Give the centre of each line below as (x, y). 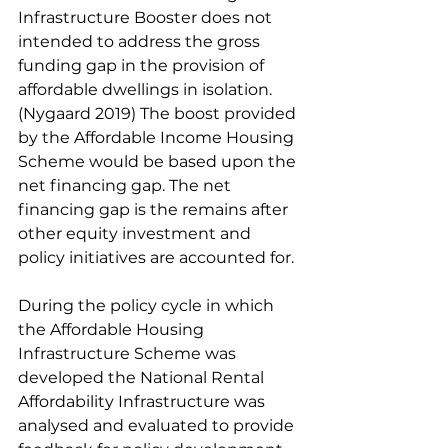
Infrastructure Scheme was (129, 353)
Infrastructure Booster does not (147, 17)
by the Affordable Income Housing (158, 137)
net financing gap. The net (126, 185)
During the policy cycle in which (148, 305)
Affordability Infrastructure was (143, 401)
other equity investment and (136, 233)
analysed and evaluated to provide (158, 425)
